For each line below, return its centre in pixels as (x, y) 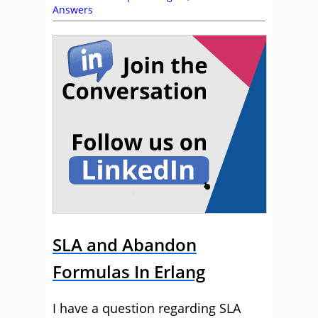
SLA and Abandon (125, 245)
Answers (73, 10)
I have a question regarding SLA (147, 308)
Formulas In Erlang (129, 272)
